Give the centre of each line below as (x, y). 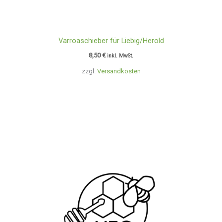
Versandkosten (119, 71)
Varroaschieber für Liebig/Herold (111, 41)
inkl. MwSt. (120, 56)
